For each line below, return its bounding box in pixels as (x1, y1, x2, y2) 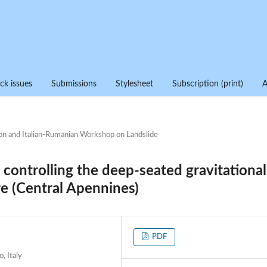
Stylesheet (116, 79, 153, 88)
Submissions (51, 79, 97, 88)
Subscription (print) (172, 79, 243, 88)
